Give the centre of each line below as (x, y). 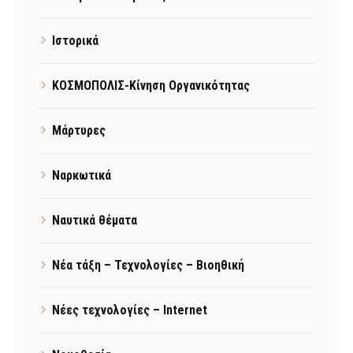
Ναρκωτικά (82, 175)
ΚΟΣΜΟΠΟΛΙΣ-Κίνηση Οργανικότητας (151, 85)
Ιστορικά (75, 40)
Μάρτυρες (79, 130)
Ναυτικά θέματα (95, 220)
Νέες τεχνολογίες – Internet (130, 310)
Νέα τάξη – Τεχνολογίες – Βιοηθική (148, 265)
